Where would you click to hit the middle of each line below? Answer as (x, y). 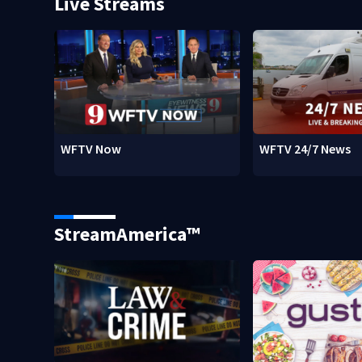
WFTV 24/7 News (305, 149)
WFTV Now (91, 149)
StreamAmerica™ (127, 234)
